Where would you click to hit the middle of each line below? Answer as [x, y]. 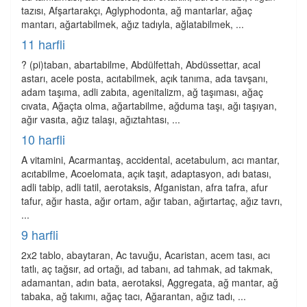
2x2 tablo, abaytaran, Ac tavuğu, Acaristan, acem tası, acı [146, 255]
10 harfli [43, 139]
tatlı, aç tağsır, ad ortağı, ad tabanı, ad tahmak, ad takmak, [147, 269]
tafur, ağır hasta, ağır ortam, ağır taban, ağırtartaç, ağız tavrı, [152, 201]
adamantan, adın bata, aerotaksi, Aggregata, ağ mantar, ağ [150, 282]
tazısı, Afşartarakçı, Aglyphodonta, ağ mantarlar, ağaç [137, 10]
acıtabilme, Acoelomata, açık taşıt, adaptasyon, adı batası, [146, 173]
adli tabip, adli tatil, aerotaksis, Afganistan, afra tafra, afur [145, 187]
